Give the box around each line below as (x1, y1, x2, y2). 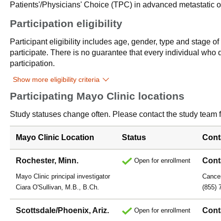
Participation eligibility (10, 18, 122, 29)
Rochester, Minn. (16, 156, 78, 165)
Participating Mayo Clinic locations (10, 90, 184, 102)
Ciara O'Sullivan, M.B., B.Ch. (16, 184, 99, 191)
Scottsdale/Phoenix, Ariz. (16, 206, 109, 215)
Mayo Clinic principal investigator (16, 173, 110, 180)
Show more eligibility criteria (13, 75, 100, 83)
